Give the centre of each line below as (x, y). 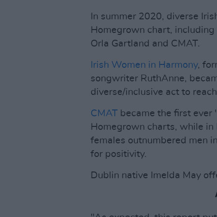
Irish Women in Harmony (144, 65)
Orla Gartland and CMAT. (145, 44)
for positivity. (119, 154)
